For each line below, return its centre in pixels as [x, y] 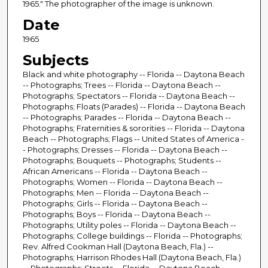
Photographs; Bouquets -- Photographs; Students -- [122, 161]
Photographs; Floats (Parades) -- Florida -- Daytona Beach [134, 107]
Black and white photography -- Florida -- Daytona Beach [133, 74]
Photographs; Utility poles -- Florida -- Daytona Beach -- [129, 225]
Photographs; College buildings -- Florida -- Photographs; [132, 236]
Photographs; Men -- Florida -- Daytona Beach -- [115, 193]
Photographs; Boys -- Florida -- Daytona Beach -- [116, 214]
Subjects [55, 60]
